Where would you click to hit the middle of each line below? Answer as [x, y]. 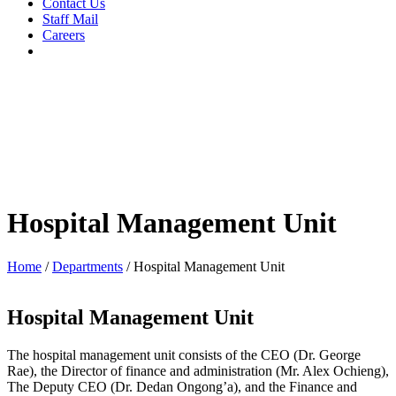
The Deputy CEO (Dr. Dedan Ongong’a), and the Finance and [182, 386]
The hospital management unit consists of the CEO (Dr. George [184, 354]
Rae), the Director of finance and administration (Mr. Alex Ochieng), [198, 370]
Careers [64, 35]
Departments [88, 266]
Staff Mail [70, 19]
